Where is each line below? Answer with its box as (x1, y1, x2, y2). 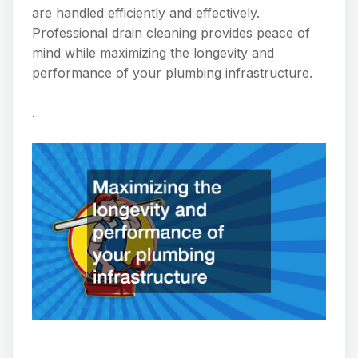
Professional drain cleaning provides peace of (32, 25, 310, 41)
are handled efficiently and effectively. (32, 5, 260, 21)
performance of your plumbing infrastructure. (32, 65, 312, 81)
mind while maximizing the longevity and (32, 45, 274, 61)
